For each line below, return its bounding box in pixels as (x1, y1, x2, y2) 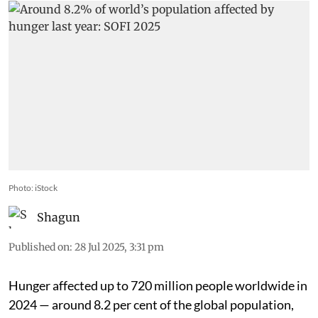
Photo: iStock (9, 182, 57, 193)
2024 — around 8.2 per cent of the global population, (9, 296, 294, 312)
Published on (9, 240, 70, 253)
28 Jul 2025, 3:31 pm (75, 240, 164, 253)
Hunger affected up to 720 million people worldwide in (9, 277, 307, 293)
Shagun (37, 209, 80, 224)
